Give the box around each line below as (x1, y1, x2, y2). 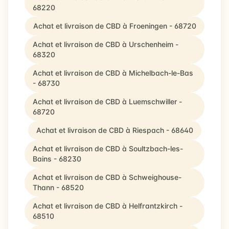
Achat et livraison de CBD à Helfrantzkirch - (33, 201, 182, 210)
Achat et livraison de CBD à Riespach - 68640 (36, 126, 193, 134)
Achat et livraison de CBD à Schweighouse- (33, 173, 181, 181)
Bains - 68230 (33, 154, 81, 163)
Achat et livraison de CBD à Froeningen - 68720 (33, 21, 196, 30)
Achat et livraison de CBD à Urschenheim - (33, 40, 178, 49)
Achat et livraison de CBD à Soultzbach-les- (33, 144, 183, 153)
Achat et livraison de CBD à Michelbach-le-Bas (33, 68, 193, 77)
